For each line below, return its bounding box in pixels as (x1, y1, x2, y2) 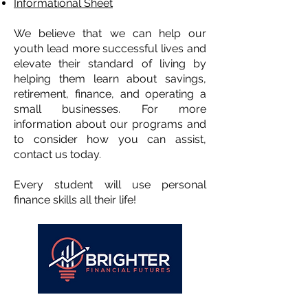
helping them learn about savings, (14, 72, 206, 85)
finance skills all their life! (14, 193, 136, 206)
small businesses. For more (14, 102, 206, 115)
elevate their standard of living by (14, 57, 206, 70)
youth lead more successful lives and (14, 42, 206, 55)
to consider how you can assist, (14, 133, 206, 146)
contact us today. (14, 148, 101, 161)
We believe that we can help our (14, 27, 206, 40)
